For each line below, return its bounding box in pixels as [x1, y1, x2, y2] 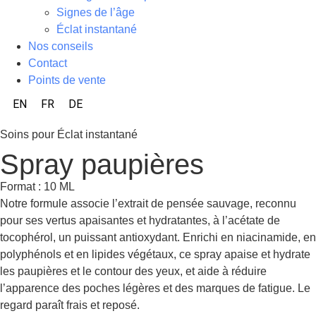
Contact [28, 56, 67, 69]
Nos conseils [28, 39, 93, 52]
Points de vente [28, 73, 106, 86]
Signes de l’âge [56, 6, 135, 18]
